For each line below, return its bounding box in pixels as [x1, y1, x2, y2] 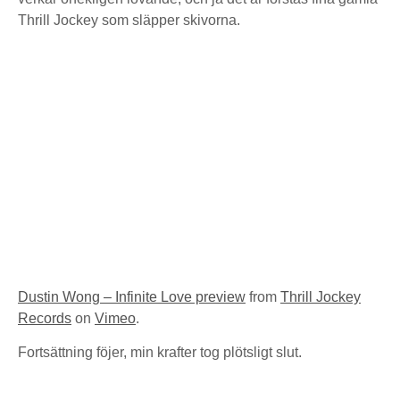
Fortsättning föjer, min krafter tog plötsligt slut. [18, 345, 302, 360]
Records [18, 311, 71, 326]
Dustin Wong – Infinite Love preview [18, 289, 246, 304]
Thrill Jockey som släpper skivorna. [18, 12, 240, 28]
